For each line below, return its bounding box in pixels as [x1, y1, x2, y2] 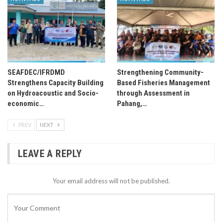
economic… [7, 99, 44, 108]
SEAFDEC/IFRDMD [7, 67, 65, 77]
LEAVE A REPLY [18, 147, 82, 160]
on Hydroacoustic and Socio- [7, 88, 99, 98]
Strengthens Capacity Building [7, 78, 104, 87]
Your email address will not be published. [52, 176, 170, 185]
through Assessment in [117, 88, 190, 98]
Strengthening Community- [117, 67, 204, 77]
